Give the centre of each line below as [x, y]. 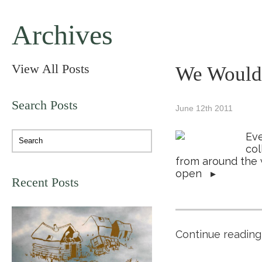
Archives [62, 35]
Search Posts [45, 105]
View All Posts [51, 69]
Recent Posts [45, 182]
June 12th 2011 [204, 108]
